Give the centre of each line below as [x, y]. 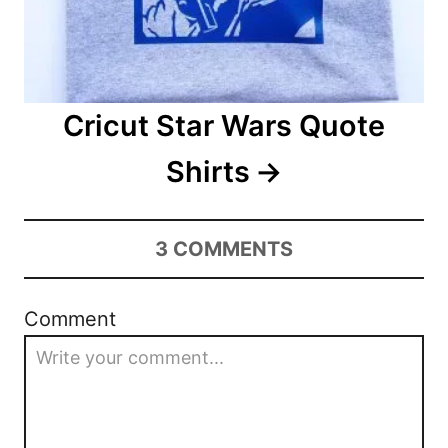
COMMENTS [233, 249]
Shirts [207, 172]
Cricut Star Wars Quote [224, 126]
